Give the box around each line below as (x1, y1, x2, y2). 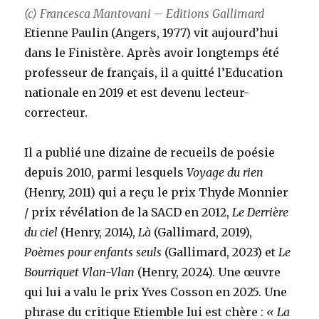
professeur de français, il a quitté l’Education (24, 66, 283, 80)
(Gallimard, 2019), (151, 225, 253, 240)
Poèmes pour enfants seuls (24, 245, 162, 260)
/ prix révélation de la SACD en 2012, (24, 205, 233, 220)
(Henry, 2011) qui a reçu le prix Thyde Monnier (24, 185, 289, 200)
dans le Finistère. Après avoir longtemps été (24, 46, 280, 61)
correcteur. (24, 105, 88, 120)
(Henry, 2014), (58, 225, 139, 240)
